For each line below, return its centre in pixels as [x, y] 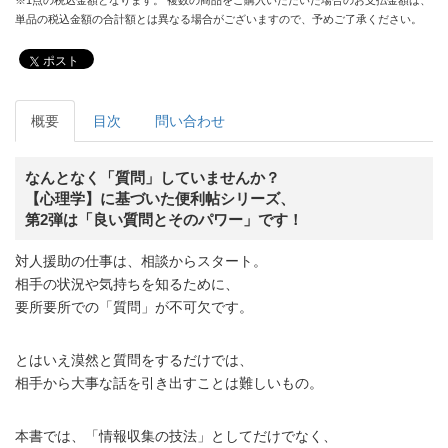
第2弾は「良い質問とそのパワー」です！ [164, 219]
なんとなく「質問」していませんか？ [152, 177]
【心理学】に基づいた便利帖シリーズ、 [160, 198]
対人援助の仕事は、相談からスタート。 [141, 260]
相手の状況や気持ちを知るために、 [127, 283]
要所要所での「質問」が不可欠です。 [134, 306]
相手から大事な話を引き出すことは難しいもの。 [169, 382]
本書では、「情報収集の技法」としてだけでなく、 [176, 435]
